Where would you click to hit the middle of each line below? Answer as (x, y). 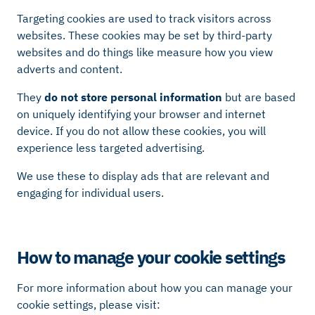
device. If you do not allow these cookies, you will (141, 131)
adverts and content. (70, 69)
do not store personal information (133, 97)
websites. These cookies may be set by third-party (144, 36)
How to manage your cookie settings (152, 257)
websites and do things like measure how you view (145, 52)
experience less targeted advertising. (111, 148)
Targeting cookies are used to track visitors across (144, 19)
